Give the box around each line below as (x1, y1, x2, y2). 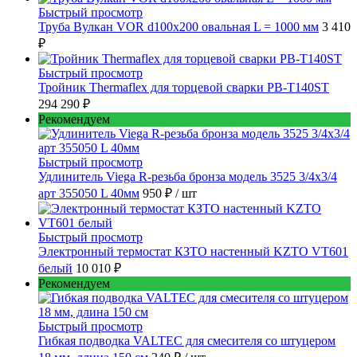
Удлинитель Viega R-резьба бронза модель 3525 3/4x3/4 (38, 169, 337, 183)
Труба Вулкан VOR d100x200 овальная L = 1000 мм (38, 19, 319, 33)
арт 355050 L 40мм (38, 186, 139, 200)
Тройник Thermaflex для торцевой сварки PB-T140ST (38, 80, 329, 94)
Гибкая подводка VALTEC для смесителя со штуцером (38, 333, 335, 347)
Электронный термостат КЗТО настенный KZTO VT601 (38, 244, 348, 258)
